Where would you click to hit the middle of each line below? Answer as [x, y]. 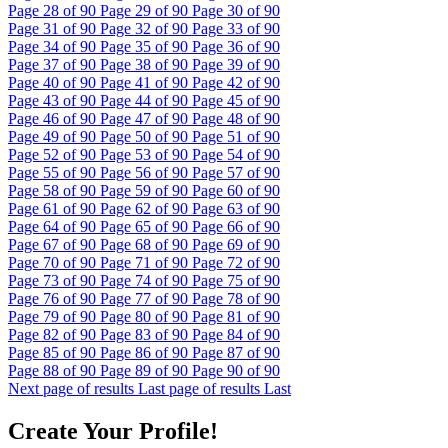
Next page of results [71, 389]
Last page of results [199, 389]
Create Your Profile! [113, 431]
